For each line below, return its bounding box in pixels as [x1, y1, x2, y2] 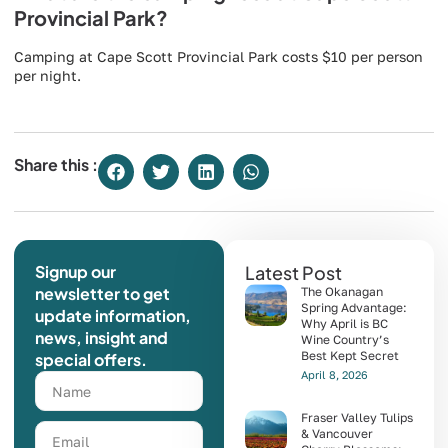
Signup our [35, 261, 116, 283]
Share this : [14, 154, 98, 176]
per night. [14, 66, 81, 84]
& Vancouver [301, 426, 373, 442]
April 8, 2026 [301, 368, 368, 382]
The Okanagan [301, 284, 383, 300]
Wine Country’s [301, 332, 389, 348]
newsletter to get [35, 283, 170, 305]
